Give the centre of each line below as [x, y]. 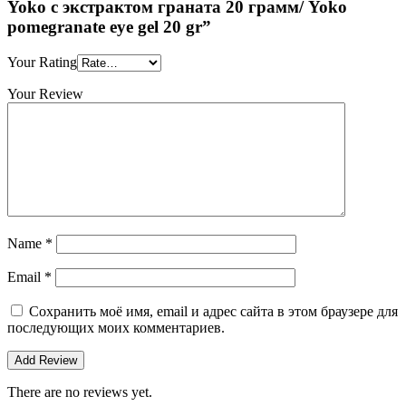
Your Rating [42, 63]
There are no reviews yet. [80, 392]
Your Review [45, 94]
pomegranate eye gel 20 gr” [109, 27]
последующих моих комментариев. [116, 328]
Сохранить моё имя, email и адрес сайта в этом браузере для [213, 312]
